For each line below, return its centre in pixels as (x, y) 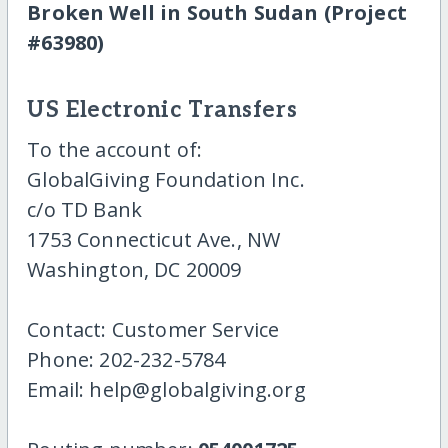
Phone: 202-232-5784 (126, 359)
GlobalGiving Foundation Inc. (166, 179)
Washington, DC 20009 (134, 269)
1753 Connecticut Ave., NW (154, 239)
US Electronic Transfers (162, 111)
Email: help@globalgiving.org (166, 389)
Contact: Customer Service (153, 329)
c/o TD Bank (85, 209)
